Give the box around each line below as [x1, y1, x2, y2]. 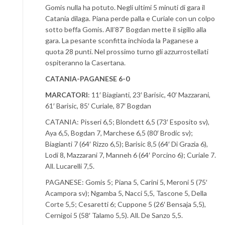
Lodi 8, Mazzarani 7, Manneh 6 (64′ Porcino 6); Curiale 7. [45, 151, 216, 160]
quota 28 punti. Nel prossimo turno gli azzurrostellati [45, 47, 208, 56]
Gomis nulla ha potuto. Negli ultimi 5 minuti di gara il [45, 3, 205, 12]
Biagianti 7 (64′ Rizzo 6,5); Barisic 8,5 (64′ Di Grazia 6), [45, 140, 208, 149]
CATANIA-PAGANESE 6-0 [45, 74, 130, 83]
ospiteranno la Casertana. [45, 58, 126, 67]
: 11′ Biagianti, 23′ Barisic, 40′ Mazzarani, [88, 90, 210, 99]
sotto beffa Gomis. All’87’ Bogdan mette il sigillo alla [45, 25, 206, 34]
